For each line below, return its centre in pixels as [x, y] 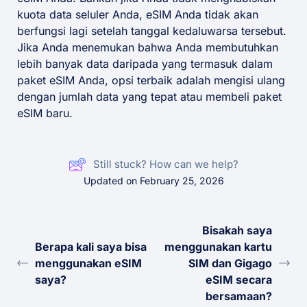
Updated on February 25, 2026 [153, 181]
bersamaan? [239, 296]
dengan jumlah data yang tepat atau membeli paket [149, 97]
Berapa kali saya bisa [91, 247]
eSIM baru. [45, 113]
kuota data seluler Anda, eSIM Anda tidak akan [138, 15]
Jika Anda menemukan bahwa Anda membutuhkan [148, 48]
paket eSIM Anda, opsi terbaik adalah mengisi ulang [151, 81]
